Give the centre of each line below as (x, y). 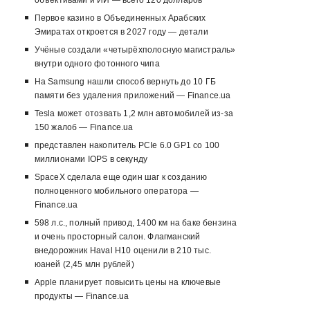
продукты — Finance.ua (82, 297)
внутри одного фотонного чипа (97, 64)
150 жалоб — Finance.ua (84, 128)
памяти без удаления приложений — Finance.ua (133, 96)
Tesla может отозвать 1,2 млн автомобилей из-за (134, 114)
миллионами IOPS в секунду (91, 159)
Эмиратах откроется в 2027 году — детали (121, 32)
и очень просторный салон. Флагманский (117, 237)
